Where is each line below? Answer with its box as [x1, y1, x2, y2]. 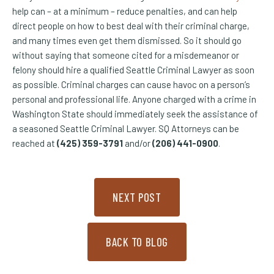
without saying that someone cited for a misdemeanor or [12, 49, 239, 61]
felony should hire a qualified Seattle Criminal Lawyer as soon [12, 64, 254, 75]
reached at [12, 137, 57, 149]
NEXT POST [113, 190, 161, 204]
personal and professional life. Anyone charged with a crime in [12, 93, 256, 105]
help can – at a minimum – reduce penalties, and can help [12, 5, 237, 17]
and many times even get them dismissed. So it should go [12, 34, 242, 46]
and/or [123, 137, 152, 149]
